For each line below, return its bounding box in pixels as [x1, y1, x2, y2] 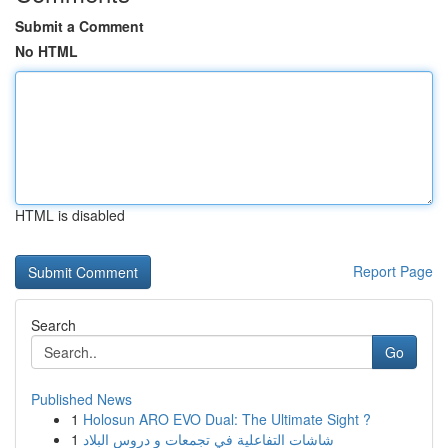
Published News [31, 389, 132, 409]
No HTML [15, 41, 78, 61]
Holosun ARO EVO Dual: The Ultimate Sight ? [83, 409, 371, 429]
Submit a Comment [15, 16, 144, 36]
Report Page [353, 261, 433, 281]
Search [31, 315, 76, 335]
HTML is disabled [15, 205, 125, 225]
